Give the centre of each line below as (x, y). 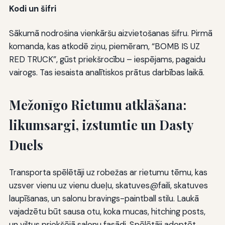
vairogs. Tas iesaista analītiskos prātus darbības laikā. (106, 72)
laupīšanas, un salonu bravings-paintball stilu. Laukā (104, 198)
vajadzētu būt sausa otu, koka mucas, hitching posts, (107, 211)
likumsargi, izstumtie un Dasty (101, 125)
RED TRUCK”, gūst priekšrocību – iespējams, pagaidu (107, 59)
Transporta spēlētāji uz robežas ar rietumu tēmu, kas (108, 172)
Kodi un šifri (32, 9)
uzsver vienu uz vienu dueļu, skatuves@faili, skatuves (108, 185)
